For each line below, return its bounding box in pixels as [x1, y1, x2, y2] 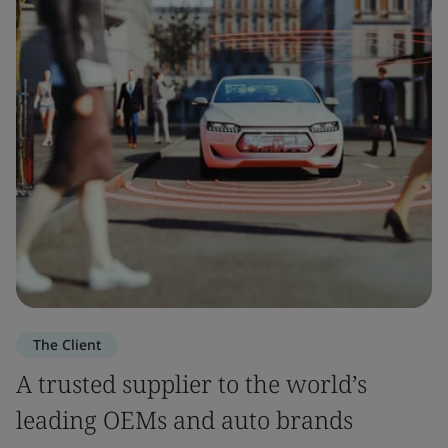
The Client [33, 335, 101, 354]
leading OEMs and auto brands [16, 403, 353, 436]
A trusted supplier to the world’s [16, 367, 367, 400]
